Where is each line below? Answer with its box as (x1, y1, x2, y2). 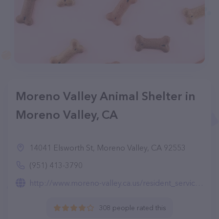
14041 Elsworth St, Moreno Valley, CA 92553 (29, 143, 186, 153)
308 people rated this (98, 203, 166, 212)
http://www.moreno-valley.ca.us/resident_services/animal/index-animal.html (29, 178, 195, 188)
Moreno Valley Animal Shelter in (16, 89, 196, 103)
